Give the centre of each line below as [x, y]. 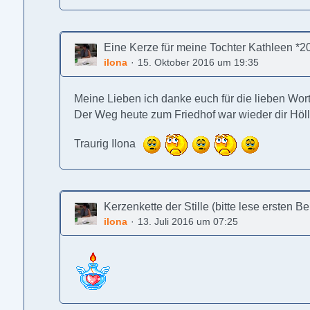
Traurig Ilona [107, 144]
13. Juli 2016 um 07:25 [188, 221]
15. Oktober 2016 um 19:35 [199, 62]
